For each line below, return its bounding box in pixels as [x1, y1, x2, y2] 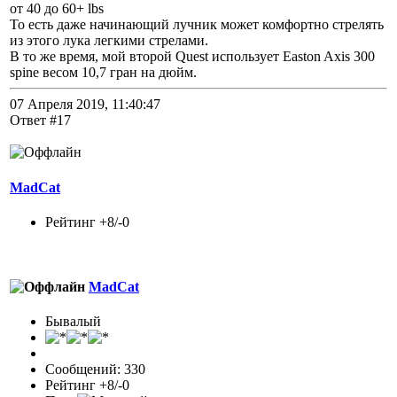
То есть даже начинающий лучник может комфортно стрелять [10, 17, 384, 33]
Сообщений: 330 [45, 362, 145, 378]
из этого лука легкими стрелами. [10, 33, 208, 49]
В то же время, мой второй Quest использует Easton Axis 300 [10, 49, 375, 65]
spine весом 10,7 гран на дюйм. [10, 65, 197, 81]
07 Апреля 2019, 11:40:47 [10, 97, 160, 113]
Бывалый [45, 314, 101, 330]
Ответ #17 [10, 113, 71, 128]
